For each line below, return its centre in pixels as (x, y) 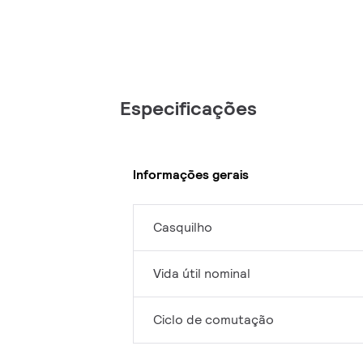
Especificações (188, 109)
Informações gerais (191, 174)
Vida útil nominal (202, 274)
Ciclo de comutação (214, 320)
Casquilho (183, 228)
